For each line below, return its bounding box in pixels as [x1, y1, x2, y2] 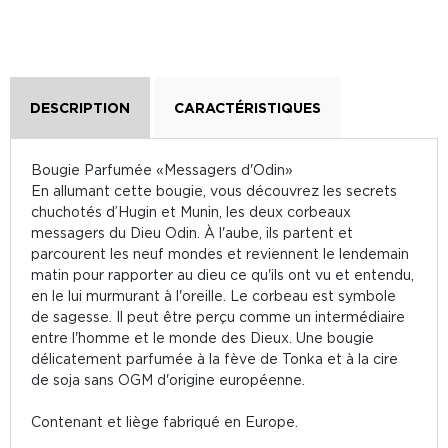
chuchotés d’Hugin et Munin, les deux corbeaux [31, 204, 351, 219]
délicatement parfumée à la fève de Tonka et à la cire [31, 351, 398, 366]
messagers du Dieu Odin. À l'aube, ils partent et [31, 225, 353, 240]
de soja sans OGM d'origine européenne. [31, 372, 305, 387]
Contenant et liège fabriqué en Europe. [31, 414, 298, 429]
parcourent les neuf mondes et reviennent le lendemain [31, 246, 409, 261]
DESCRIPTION [30, 100, 130, 115]
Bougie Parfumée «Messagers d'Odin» [31, 162, 293, 177]
